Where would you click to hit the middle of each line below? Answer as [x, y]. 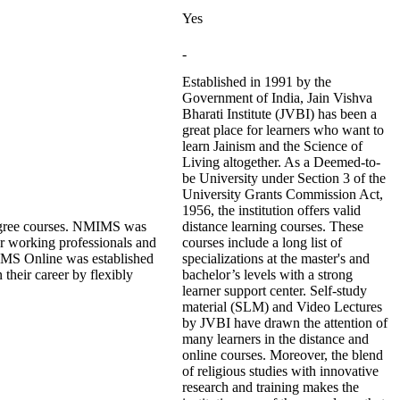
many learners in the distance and [275, 339]
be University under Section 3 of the [284, 178]
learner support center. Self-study [275, 291]
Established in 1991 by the [257, 82]
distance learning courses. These [273, 226]
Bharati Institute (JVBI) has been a [279, 114]
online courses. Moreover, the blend [283, 355]
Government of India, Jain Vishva [277, 98]
